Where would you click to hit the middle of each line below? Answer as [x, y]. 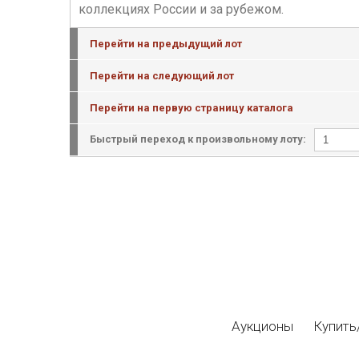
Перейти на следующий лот [162, 76]
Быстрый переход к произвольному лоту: [198, 139]
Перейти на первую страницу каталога [192, 108]
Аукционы [262, 326]
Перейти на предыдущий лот [166, 44]
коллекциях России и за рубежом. [181, 9]
